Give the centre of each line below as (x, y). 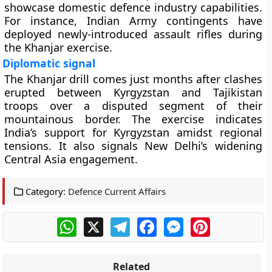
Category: (45, 191)
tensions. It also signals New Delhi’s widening (133, 146)
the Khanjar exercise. (59, 47)
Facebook (178, 222)
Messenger (209, 222)
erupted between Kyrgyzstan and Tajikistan (133, 92)
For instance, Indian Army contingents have (133, 21)
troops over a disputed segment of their (133, 106)
